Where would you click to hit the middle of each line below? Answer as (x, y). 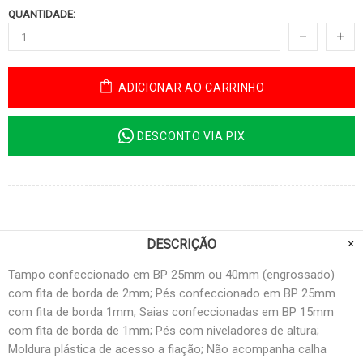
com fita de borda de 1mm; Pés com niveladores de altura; (164, 330)
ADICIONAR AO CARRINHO (192, 87)
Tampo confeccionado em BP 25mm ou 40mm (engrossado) (171, 274)
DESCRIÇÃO (181, 244)
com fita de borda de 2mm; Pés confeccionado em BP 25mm (172, 293)
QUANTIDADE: (42, 14)
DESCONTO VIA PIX (191, 136)
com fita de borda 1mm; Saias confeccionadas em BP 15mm (171, 312)
